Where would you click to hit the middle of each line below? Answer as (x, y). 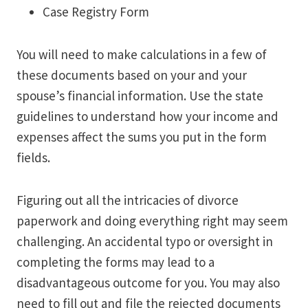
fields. (33, 158)
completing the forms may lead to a (115, 262)
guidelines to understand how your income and (147, 117)
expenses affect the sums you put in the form (142, 137)
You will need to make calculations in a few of (142, 55)
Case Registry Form (96, 12)
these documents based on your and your (132, 75)
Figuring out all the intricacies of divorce (128, 200)
